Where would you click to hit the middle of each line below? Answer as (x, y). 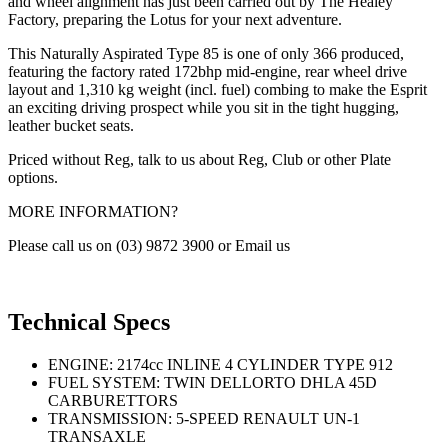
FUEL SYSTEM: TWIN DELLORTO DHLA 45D (212, 383)
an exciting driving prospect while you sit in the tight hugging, (203, 108)
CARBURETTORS (113, 401)
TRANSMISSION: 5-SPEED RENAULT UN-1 (204, 419)
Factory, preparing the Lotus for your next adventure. (175, 20)
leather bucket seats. (71, 126)
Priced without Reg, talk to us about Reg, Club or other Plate (199, 160)
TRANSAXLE (97, 437)
